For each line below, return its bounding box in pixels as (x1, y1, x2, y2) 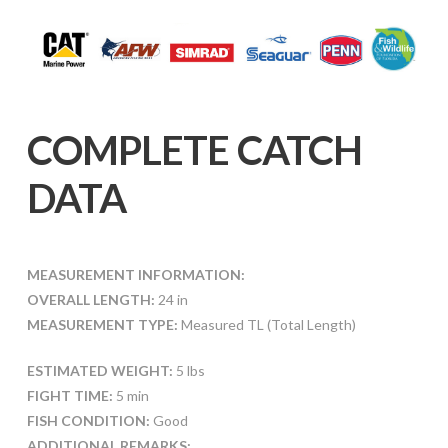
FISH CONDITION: (26, 412, 150, 430)
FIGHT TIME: (26, 387, 113, 405)
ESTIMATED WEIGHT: (26, 362, 173, 380)
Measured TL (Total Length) (177, 316, 356, 334)
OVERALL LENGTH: (26, 291, 155, 309)
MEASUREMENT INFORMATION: (26, 266, 245, 284)
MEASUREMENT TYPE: (26, 316, 178, 334)
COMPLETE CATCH (26, 126, 362, 175)
